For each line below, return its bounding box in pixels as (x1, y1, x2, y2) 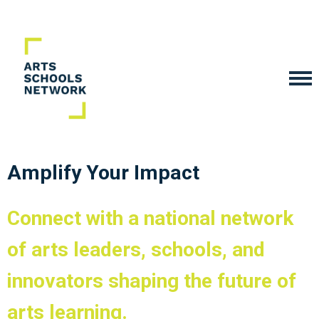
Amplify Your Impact (7, 161, 199, 184)
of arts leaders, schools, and (7, 238, 265, 261)
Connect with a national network (7, 206, 293, 230)
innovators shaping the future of (7, 269, 296, 293)
